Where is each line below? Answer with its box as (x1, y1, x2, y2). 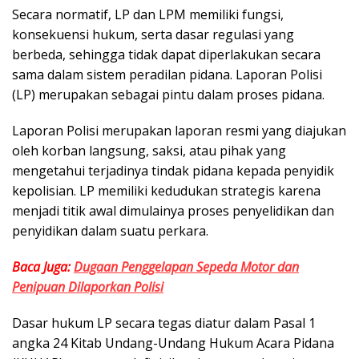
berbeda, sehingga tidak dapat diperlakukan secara (12, 46, 321, 64)
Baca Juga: (12, 258, 74, 276)
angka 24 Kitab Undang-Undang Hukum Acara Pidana (12, 334, 334, 353)
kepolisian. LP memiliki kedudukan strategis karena (12, 182, 321, 200)
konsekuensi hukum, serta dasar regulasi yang (12, 26, 294, 44)
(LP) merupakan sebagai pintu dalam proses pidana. (12, 86, 325, 104)
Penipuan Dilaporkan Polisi (12, 278, 163, 296)
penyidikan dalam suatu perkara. (12, 222, 208, 240)
